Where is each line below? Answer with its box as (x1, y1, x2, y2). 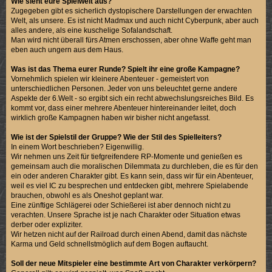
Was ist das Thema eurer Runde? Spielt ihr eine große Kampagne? (11, 64, 240, 73)
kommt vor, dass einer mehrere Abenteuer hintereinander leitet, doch (11, 103, 237, 112)
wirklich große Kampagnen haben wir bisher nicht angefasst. (11, 113, 211, 122)
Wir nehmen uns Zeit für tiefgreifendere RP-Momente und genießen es (11, 152, 243, 161)
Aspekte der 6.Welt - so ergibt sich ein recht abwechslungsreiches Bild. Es (11, 93, 254, 103)
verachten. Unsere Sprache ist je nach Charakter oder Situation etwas (11, 210, 241, 219)
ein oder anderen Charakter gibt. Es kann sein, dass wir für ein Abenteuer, (11, 171, 254, 180)
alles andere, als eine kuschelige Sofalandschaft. (11, 25, 173, 35)
